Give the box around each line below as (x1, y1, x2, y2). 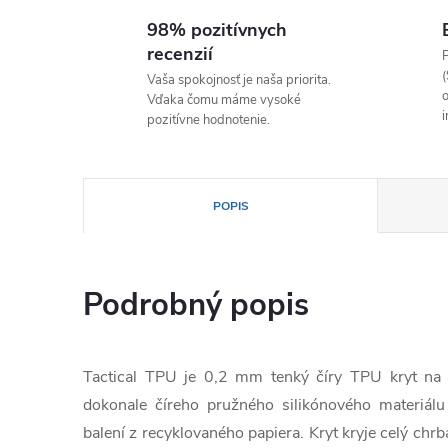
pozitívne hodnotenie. (147, 111, 270, 129)
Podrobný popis (83, 284, 309, 326)
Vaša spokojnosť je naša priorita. (147, 71, 331, 89)
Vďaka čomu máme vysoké (147, 91, 301, 109)
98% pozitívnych (147, 18, 287, 42)
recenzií (147, 42, 213, 66)
